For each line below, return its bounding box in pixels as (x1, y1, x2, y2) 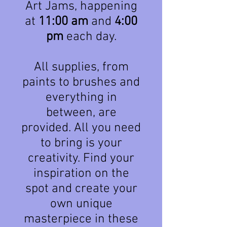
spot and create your (25, 181, 137, 197)
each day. (63, 29, 117, 45)
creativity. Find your (28, 151, 134, 166)
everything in (45, 90, 117, 105)
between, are (46, 105, 117, 121)
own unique (50, 197, 112, 212)
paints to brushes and (22, 75, 140, 90)
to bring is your (40, 136, 122, 151)
